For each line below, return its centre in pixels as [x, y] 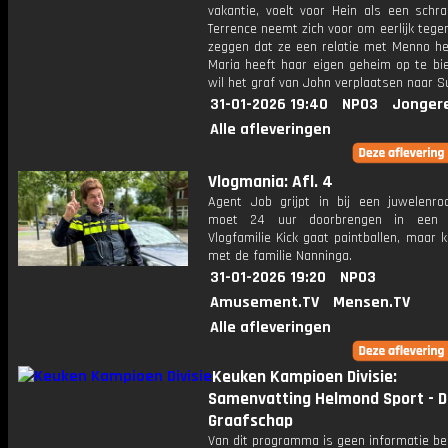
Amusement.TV [264, 302]
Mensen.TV [371, 302]
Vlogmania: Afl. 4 [270, 182]
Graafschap [250, 421]
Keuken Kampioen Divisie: [304, 377]
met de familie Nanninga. [280, 256]
